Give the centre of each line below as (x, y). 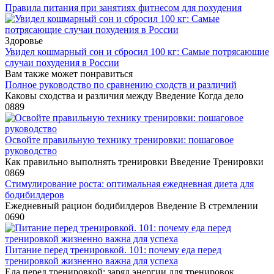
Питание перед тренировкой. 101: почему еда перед (113, 250)
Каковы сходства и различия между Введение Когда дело (124, 95)
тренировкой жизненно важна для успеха (91, 261)
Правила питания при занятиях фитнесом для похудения (123, 7)
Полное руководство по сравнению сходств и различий (121, 84)
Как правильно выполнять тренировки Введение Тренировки (134, 161)
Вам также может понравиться (69, 73)
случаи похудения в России (62, 62)
